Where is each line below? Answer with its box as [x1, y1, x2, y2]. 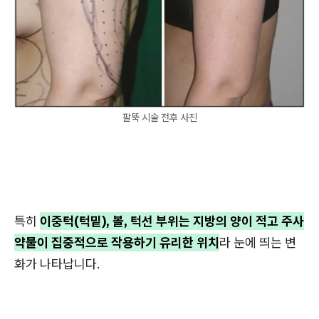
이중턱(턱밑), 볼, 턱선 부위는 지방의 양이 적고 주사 [40, 212, 304, 229]
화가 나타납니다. [14, 255, 100, 272]
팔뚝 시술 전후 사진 [122, 110, 197, 124]
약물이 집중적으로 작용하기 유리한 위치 [14, 234, 219, 251]
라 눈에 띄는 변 [219, 234, 296, 251]
